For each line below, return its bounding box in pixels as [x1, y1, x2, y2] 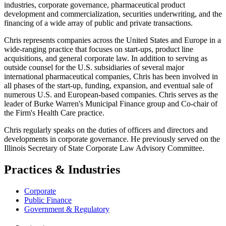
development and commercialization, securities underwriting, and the [4, 9, 222, 18]
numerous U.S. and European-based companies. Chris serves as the [4, 90, 218, 99]
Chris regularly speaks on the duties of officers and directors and [4, 125, 208, 134]
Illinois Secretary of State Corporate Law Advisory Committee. [4, 143, 204, 152]
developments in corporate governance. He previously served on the [4, 134, 220, 143]
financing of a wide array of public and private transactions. [4, 18, 193, 27]
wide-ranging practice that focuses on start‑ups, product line [4, 44, 193, 53]
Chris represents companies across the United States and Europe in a [4, 35, 221, 44]
